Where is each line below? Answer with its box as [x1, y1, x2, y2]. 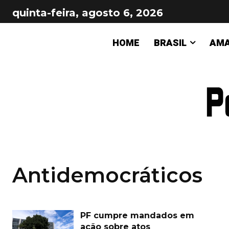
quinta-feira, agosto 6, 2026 [12, 7, 163, 19]
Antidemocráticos [12, 163, 202, 188]
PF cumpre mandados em [80, 211, 194, 220]
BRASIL [154, 36, 187, 50]
